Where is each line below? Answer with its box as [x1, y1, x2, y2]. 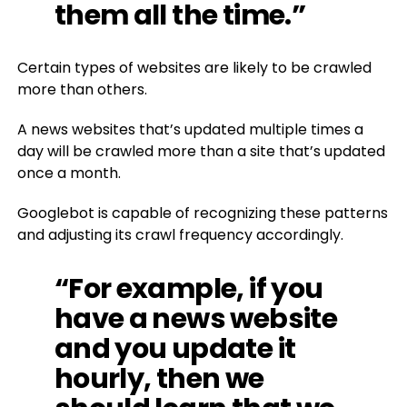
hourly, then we [54, 359, 264, 398]
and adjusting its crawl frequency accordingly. [16, 224, 343, 245]
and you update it [54, 329, 296, 368]
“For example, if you [54, 269, 323, 308]
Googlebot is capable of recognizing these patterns [16, 203, 388, 223]
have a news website [54, 299, 338, 338]
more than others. [16, 79, 147, 100]
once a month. [16, 163, 121, 184]
